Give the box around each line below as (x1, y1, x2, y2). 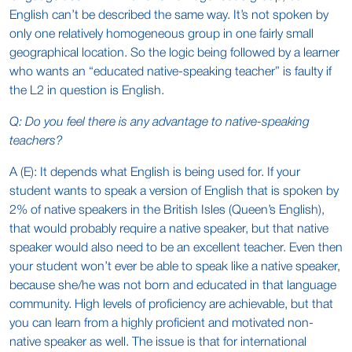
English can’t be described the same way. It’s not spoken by (9, 10, 328, 21)
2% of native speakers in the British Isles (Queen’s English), (9, 205, 324, 216)
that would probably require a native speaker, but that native (9, 224, 328, 235)
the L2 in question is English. (9, 86, 164, 97)
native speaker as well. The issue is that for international (9, 337, 306, 348)
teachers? (9, 136, 63, 147)
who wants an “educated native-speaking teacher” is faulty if (9, 67, 332, 78)
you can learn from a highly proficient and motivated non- (9, 318, 313, 329)
